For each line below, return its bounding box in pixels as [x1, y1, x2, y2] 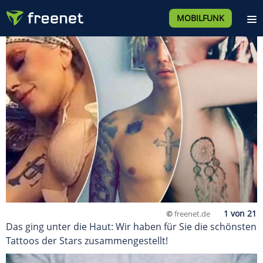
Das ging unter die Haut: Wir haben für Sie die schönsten [6, 220, 257, 234]
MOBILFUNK [176, 12, 224, 23]
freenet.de [173, 208, 210, 220]
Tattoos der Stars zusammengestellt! [6, 234, 168, 248]
